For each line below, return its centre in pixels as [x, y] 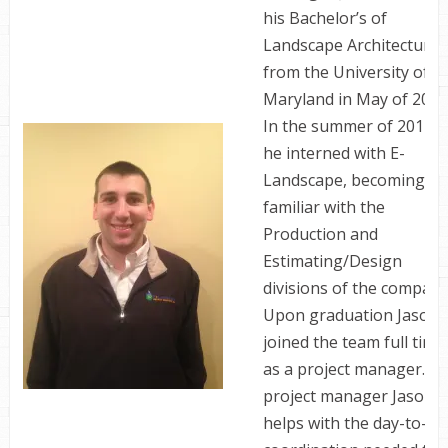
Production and [320, 234]
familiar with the [323, 207]
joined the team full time [353, 342]
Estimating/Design [332, 261]
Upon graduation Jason [350, 315]
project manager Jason [348, 396]
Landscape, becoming [343, 180]
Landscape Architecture [350, 45]
